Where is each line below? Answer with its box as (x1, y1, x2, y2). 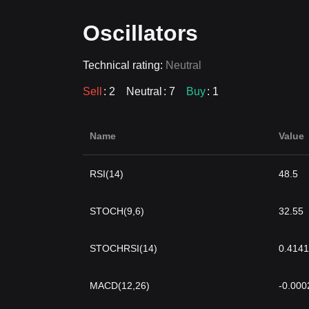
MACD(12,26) (90, 280, 150, 291)
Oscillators (83, 21, 198, 46)
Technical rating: (83, 59, 166, 71)
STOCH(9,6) (90, 206, 144, 217)
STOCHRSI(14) (90, 243, 157, 254)
